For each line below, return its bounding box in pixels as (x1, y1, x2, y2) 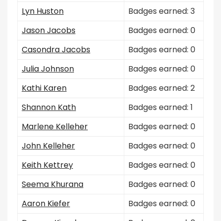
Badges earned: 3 (128, 5, 195, 17)
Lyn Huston (22, 5, 64, 17)
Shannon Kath (22, 102, 76, 113)
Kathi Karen (22, 82, 67, 94)
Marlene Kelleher (22, 121, 88, 132)
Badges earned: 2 (128, 82, 195, 94)
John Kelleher (22, 140, 75, 151)
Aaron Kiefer (22, 198, 70, 209)
